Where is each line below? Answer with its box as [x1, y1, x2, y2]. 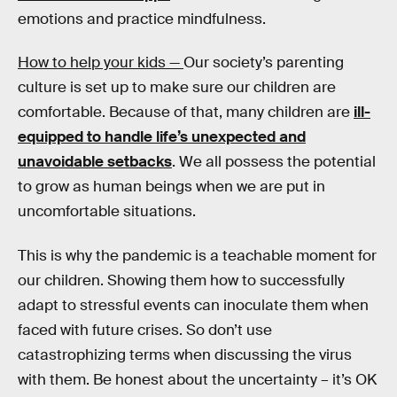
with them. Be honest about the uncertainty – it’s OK [18, 370, 377, 389]
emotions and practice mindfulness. [18, 9, 266, 28]
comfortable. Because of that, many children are [18, 103, 354, 122]
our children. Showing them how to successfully [18, 270, 345, 290]
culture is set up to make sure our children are [18, 78, 336, 97]
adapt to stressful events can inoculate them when [18, 295, 369, 315]
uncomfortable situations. [18, 202, 196, 222]
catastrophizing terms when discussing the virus [18, 345, 352, 364]
